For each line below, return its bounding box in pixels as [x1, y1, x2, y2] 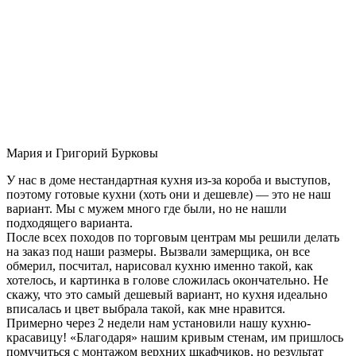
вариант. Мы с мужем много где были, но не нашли [6, 201, 287, 215]
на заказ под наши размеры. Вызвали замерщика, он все [6, 244, 310, 258]
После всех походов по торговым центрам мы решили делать [6, 230, 339, 244]
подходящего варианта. [6, 215, 133, 230]
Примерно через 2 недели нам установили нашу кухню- [6, 315, 311, 330]
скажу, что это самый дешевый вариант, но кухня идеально [6, 287, 327, 301]
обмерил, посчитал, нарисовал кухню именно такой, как [6, 258, 313, 273]
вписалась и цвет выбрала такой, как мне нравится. [6, 301, 285, 315]
